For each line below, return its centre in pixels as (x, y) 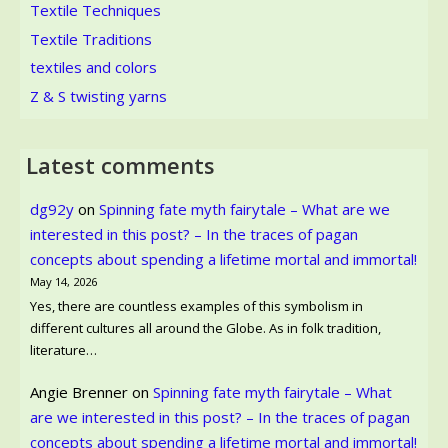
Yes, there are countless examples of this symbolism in (196, 306)
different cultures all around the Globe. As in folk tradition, (205, 328)
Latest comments (120, 165)
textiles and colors (93, 67)
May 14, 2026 (63, 281)
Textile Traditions (91, 38)
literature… (63, 350)
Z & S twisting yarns (98, 96)
